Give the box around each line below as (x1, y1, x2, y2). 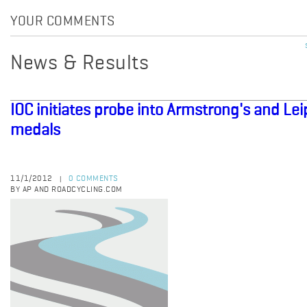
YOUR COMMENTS (10, 15, 115, 29)
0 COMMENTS (68, 175, 119, 183)
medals (10, 122, 60, 138)
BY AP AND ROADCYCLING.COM (10, 186, 123, 194)
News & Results (10, 53, 149, 74)
